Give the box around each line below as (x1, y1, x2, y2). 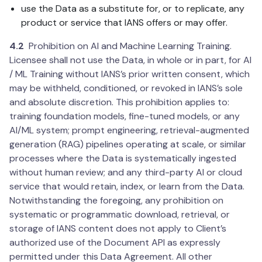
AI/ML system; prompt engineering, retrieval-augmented (9, 124, 249, 137)
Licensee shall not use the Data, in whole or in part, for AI (9, 54, 251, 67)
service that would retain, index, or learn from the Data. (9, 180, 244, 193)
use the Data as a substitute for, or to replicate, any (21, 2, 244, 15)
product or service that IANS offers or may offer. (21, 16, 227, 29)
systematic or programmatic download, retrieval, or (9, 208, 230, 221)
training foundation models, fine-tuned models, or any (9, 110, 240, 123)
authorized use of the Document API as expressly (9, 236, 220, 249)
